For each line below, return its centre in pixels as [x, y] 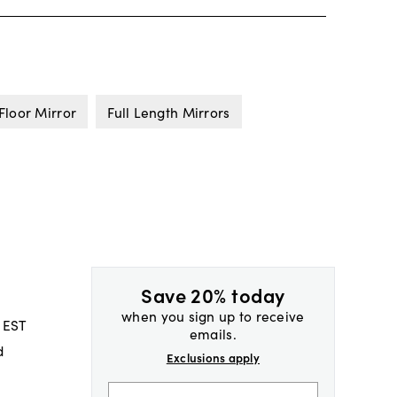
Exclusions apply [213, 358]
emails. [213, 333]
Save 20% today [213, 294]
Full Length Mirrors [169, 111]
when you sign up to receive [213, 315]
